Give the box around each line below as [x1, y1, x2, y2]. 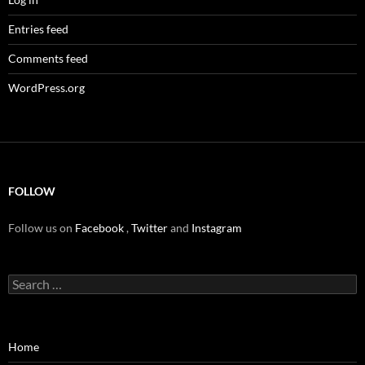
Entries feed [8, 22, 68, 37]
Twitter [131, 221, 170, 235]
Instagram [191, 221, 242, 235]
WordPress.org [8, 81, 85, 95]
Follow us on [8, 221, 75, 235]
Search [7, 274, 42, 288]
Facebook [75, 221, 126, 235]
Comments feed [8, 51, 88, 66]
